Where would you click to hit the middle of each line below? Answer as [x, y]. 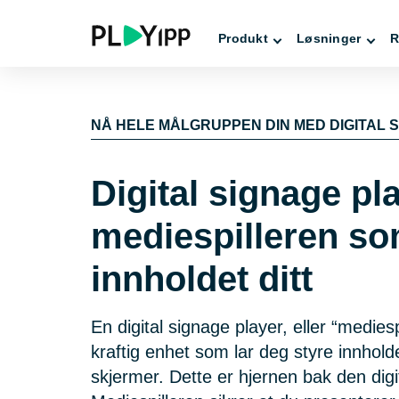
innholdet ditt [202, 279]
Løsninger [329, 38]
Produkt [243, 38]
